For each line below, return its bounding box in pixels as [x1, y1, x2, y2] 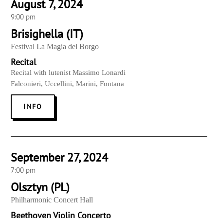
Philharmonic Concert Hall [11, 196, 93, 204]
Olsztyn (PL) [11, 180, 70, 195]
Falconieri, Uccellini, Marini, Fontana [11, 80, 125, 88]
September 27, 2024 [11, 150, 109, 165]
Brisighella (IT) [11, 26, 84, 42]
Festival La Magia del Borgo [11, 42, 99, 51]
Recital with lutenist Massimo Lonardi [11, 69, 126, 77]
